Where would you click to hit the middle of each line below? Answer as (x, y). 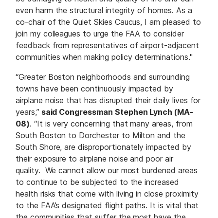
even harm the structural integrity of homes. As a (104, 10)
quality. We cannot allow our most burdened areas (107, 170)
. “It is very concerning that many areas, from (111, 123)
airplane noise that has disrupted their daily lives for (108, 100)
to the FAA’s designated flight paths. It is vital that (107, 205)
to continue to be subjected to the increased (97, 182)
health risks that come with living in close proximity (107, 193)
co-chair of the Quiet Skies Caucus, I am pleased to (108, 22)
